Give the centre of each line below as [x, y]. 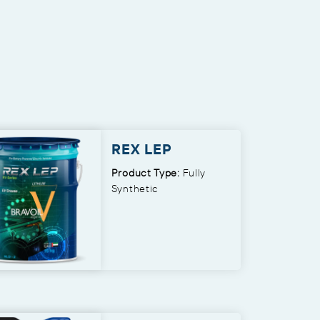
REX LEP [141, 149]
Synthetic [135, 188]
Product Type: [145, 172]
